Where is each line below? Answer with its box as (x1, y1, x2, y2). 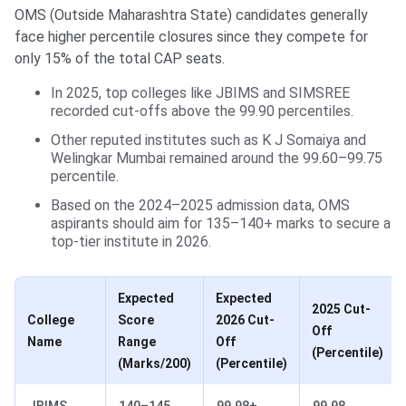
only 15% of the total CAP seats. (14, 49, 225, 67)
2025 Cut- (312, 301, 371, 316)
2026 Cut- (216, 312, 275, 327)
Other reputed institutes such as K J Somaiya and (51, 130, 366, 149)
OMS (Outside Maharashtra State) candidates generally (14, 5, 368, 24)
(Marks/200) (118, 355, 191, 371)
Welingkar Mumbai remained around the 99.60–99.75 (51, 149, 382, 167)
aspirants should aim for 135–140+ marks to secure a (51, 214, 391, 232)
